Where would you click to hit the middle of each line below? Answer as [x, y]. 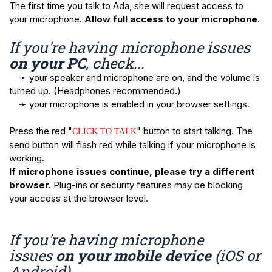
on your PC [47, 63]
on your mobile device [135, 256]
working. [27, 158]
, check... [115, 63]
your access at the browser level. [79, 198]
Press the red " [41, 131]
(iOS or [238, 256]
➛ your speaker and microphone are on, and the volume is [134, 77]
